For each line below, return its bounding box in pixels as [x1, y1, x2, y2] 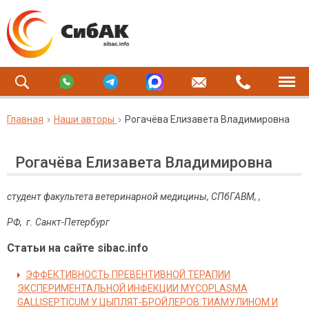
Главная [7, 114, 43, 125]
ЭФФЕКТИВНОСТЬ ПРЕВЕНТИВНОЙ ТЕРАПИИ [26, 269, 230, 280]
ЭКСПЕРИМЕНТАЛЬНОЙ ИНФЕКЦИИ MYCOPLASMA [17, 283, 248, 294]
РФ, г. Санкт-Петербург [7, 217, 110, 228]
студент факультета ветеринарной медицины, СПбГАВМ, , [7, 191, 261, 202]
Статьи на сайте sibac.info [7, 241, 148, 255]
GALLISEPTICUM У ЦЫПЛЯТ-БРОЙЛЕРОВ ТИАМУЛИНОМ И [17, 297, 278, 308]
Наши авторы [54, 114, 114, 125]
